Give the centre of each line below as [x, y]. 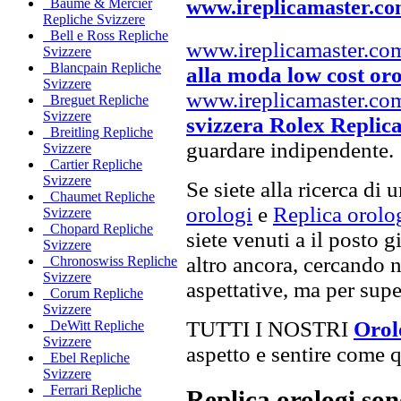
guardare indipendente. [290, 149]
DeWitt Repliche [94, 326]
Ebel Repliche [86, 358]
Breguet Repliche [96, 100]
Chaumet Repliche [99, 197]
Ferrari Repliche [92, 390]
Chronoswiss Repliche [110, 261]
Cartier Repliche [93, 165]
